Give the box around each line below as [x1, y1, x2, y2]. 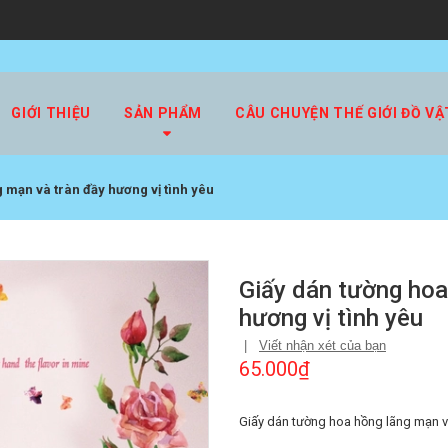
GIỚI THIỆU [11, 105, 91, 121]
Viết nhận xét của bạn [259, 338, 386, 354]
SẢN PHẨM [123, 105, 203, 121]
